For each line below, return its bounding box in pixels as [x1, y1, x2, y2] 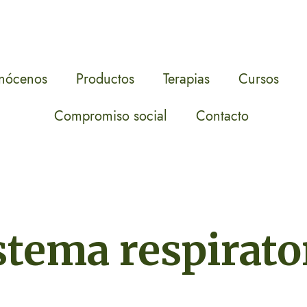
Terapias [162, 69, 210, 89]
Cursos [238, 69, 279, 89]
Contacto [196, 106, 249, 126]
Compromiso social [54, 106, 168, 126]
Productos [75, 69, 134, 89]
